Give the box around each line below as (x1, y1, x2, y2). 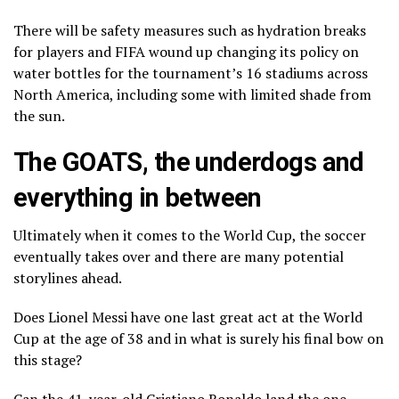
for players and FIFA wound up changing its (13, 41, 299, 61)
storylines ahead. (13, 267, 122, 288)
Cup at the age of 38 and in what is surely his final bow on (13, 328, 384, 348)
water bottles (13, 62, 101, 83)
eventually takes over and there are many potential (13, 246, 344, 266)
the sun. (13, 105, 65, 126)
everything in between (13, 182, 262, 213)
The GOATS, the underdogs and (13, 146, 364, 177)
